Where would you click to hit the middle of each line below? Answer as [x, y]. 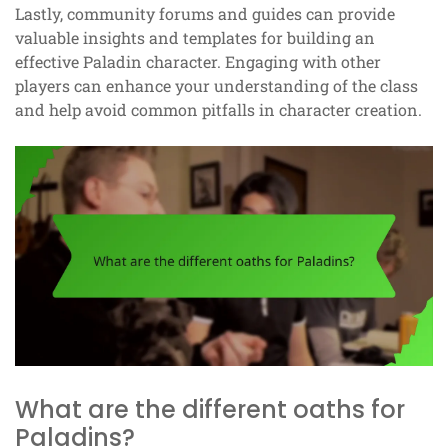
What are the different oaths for [210, 409]
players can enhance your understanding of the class [216, 86]
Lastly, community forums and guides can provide [205, 14]
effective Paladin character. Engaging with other [198, 62]
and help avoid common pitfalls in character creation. [218, 110]
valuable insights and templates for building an [195, 38]
